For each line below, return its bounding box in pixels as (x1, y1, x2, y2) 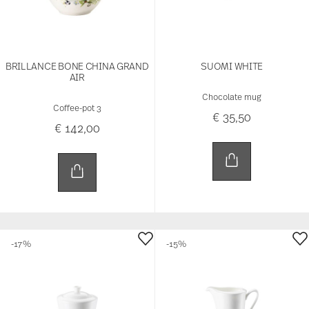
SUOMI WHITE (201, 59, 263, 72)
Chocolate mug (202, 90, 262, 102)
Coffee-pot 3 (52, 101, 101, 113)
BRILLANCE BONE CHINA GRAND (5, 59, 149, 72)
